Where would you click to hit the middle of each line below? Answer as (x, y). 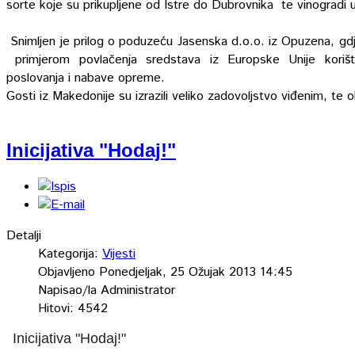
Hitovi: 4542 (73, 308)
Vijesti (119, 254)
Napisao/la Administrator (107, 290)
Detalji (24, 235)
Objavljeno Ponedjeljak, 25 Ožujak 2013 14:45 (165, 272)
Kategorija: (70, 254)
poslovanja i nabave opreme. (86, 78)
